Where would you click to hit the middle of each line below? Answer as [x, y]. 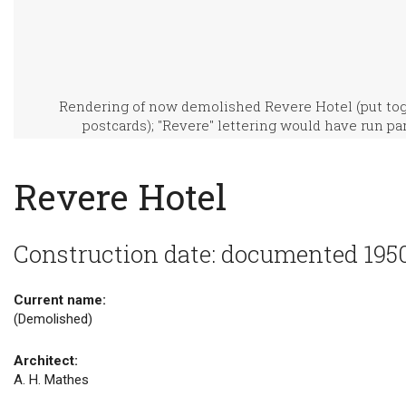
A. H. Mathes [51, 380]
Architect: [46, 361]
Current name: [60, 300]
